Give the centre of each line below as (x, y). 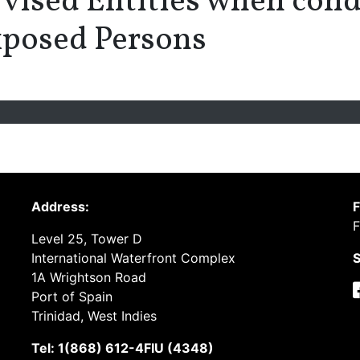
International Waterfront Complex (133, 258)
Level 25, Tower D (87, 239)
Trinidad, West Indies (94, 316)
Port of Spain (72, 297)
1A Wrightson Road (89, 277)
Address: (60, 207)
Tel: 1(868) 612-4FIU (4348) (123, 348)
